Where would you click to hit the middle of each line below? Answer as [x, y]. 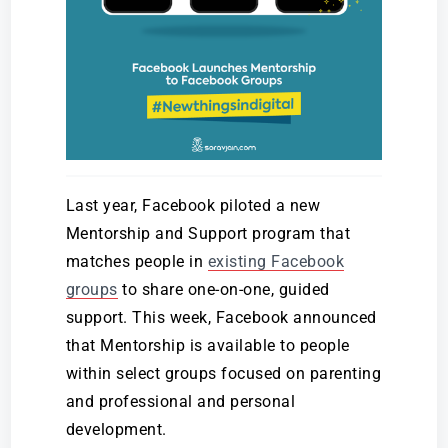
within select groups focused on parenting [223, 373]
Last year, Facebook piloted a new [193, 205]
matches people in [136, 261]
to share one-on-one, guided [223, 289]
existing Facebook [276, 261]
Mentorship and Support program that [208, 233]
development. [116, 429]
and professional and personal [180, 401]
